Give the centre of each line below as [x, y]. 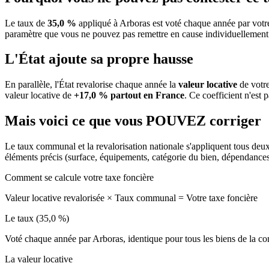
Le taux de [26, 23]
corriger [235, 121]
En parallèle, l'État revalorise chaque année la [92, 85]
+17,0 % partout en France [129, 95]
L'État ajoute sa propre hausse [99, 59]
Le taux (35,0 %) [37, 219]
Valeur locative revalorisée [56, 198]
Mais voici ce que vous [75, 121]
